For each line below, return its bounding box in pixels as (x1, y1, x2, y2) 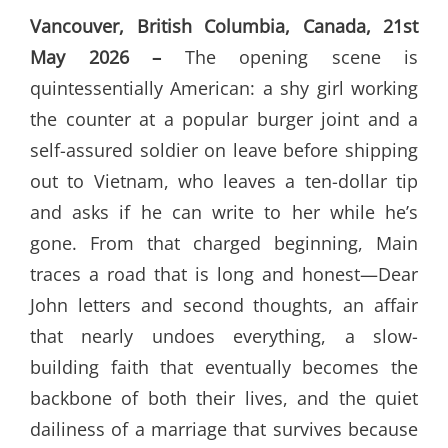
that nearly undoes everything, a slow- (30, 323, 418, 348)
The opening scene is (184, 44, 418, 69)
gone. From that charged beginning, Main (30, 230, 418, 255)
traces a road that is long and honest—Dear (30, 261, 418, 286)
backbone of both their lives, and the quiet (30, 385, 418, 410)
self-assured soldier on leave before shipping (30, 137, 418, 162)
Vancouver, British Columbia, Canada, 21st (30, 13, 418, 38)
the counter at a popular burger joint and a (30, 106, 418, 131)
